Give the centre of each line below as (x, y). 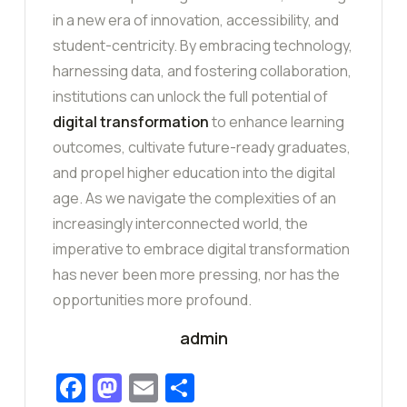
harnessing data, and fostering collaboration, (202, 71)
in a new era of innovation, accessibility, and (196, 20)
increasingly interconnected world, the (180, 224)
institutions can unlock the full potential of (190, 97)
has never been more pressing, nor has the (196, 275)
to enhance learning (277, 122)
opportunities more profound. (152, 300)
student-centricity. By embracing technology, (203, 46)
